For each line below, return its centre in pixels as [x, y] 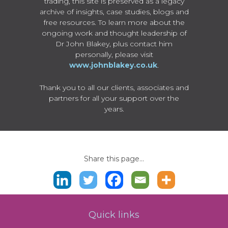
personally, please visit [114, 55]
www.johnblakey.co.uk [113, 65]
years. [114, 109]
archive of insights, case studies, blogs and [114, 12]
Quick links [114, 215]
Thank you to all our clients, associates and [114, 87]
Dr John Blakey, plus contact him [114, 44]
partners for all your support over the [114, 98]
